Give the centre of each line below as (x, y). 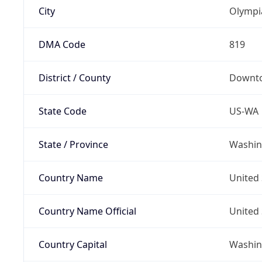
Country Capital (73, 244)
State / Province (73, 144)
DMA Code (62, 44)
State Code (62, 111)
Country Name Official (87, 211)
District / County (74, 77)
